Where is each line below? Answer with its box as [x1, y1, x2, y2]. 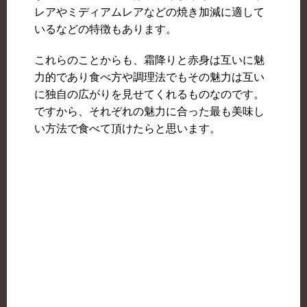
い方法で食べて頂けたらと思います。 [34, 123, 221, 135]
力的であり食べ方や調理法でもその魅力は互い [34, 71, 265, 84]
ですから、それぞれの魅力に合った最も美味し [34, 106, 265, 118]
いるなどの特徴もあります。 [34, 23, 177, 36]
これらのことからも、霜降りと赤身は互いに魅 [34, 54, 265, 66]
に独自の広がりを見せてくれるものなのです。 [34, 88, 265, 101]
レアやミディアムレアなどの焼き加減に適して [34, 6, 265, 19]
